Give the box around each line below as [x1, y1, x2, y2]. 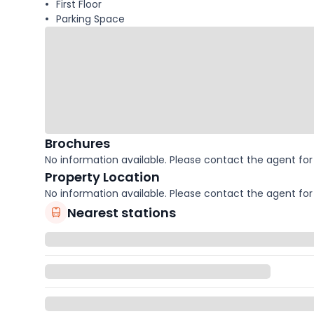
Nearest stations [67, 203, 176, 221]
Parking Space [56, 12, 125, 27]
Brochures [45, 135, 110, 153]
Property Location [45, 168, 160, 186]
